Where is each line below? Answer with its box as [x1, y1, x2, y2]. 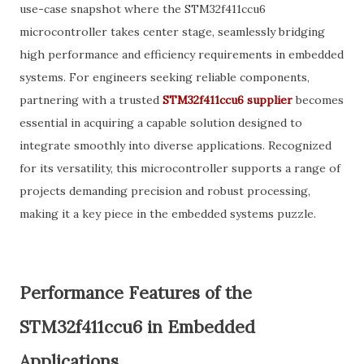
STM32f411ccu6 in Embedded [19, 316, 255, 338]
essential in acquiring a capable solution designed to [19, 115, 302, 130]
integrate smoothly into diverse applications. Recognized [19, 138, 331, 153]
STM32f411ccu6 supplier [162, 93, 292, 107]
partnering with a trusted [19, 93, 162, 107]
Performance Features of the [19, 282, 252, 304]
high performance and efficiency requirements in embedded [19, 47, 344, 62]
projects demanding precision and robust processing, [19, 184, 310, 198]
